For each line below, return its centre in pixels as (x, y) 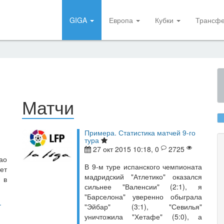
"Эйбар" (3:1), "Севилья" (143, 206)
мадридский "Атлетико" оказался (143, 176)
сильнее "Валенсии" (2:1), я (143, 186)
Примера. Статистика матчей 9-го (140, 132)
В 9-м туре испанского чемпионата (143, 166)
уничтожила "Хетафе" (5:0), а (143, 216)
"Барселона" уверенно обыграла (143, 196)
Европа (122, 20)
